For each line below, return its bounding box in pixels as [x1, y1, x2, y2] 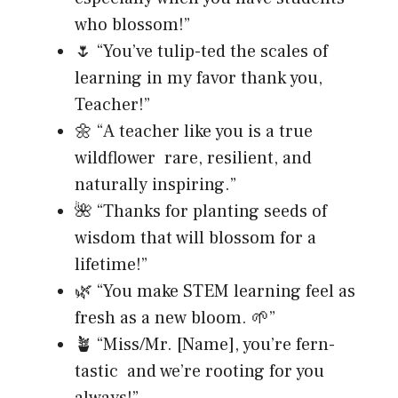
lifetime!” [75, 252, 147, 276]
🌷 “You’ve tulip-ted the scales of [75, 39, 328, 63]
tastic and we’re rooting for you [75, 359, 324, 383]
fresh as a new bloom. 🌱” [75, 306, 275, 330]
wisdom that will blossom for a [75, 226, 316, 250]
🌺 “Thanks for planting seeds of [75, 199, 327, 223]
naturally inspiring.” [75, 172, 236, 196]
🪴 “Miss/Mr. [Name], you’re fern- [75, 332, 335, 356]
